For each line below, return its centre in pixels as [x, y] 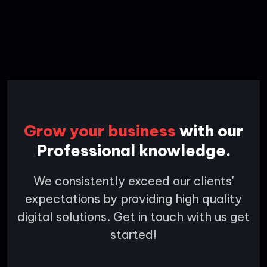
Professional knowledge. [133, 150]
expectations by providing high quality [133, 198]
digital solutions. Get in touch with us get [133, 216]
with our [211, 131]
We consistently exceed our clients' [133, 181]
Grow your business [100, 131]
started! [133, 234]
